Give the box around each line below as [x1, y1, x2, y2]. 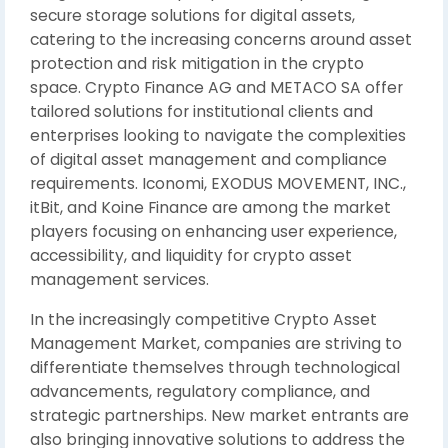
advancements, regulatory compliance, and [30, 381, 370, 402]
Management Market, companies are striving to [30, 333, 402, 354]
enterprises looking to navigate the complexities [30, 125, 406, 146]
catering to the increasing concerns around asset [30, 29, 412, 50]
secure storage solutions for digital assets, [30, 5, 355, 26]
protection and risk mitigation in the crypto [30, 53, 364, 74]
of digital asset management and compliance [30, 149, 387, 170]
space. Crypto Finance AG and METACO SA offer [30, 77, 403, 98]
